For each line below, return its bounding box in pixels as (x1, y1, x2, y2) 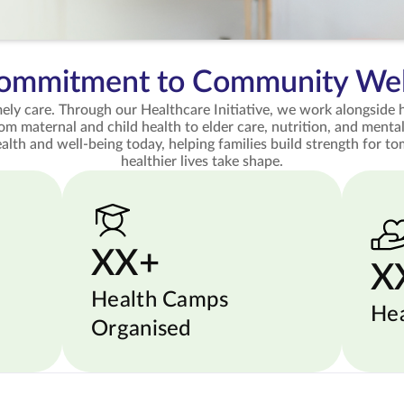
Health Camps (91, 289, 229, 311)
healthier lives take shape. (121, 153, 283, 169)
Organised (91, 317, 191, 340)
